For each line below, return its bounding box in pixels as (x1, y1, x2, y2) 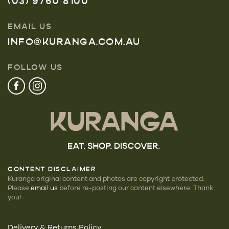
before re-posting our (58, 184, 130, 191)
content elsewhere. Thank (130, 184, 213, 191)
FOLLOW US (8, 64, 63, 72)
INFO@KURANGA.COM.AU (8, 37, 141, 48)
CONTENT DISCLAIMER (8, 167, 96, 173)
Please (8, 184, 31, 191)
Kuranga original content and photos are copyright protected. (8, 175, 204, 182)
